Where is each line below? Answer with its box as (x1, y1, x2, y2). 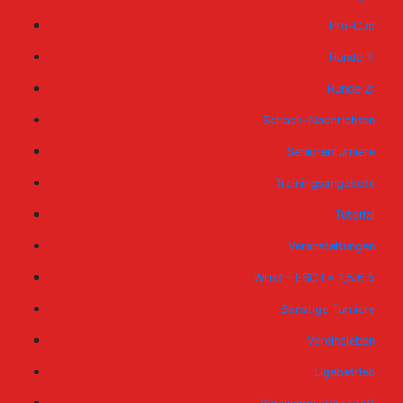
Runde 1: (329, 49, 375, 64)
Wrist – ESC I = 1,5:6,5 (254, 270, 375, 284)
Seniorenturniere (287, 144, 375, 158)
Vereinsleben (307, 333, 375, 347)
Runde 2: (327, 81, 375, 95)
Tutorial (335, 207, 375, 221)
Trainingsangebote (275, 175, 375, 190)
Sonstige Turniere (281, 301, 375, 316)
